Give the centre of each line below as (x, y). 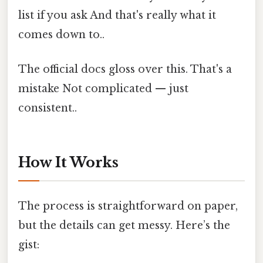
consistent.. (48, 108)
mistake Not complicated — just (103, 89)
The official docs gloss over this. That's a (125, 70)
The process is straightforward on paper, (128, 206)
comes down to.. (61, 35)
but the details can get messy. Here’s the (124, 226)
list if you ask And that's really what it (117, 16)
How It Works (68, 163)
